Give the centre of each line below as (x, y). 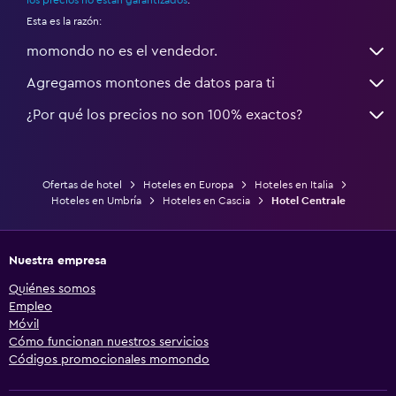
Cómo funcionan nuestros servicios (109, 342)
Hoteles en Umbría (96, 200)
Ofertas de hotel (82, 184)
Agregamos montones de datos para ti (151, 83)
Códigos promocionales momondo (109, 359)
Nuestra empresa (58, 260)
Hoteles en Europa (188, 184)
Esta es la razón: (64, 21)
